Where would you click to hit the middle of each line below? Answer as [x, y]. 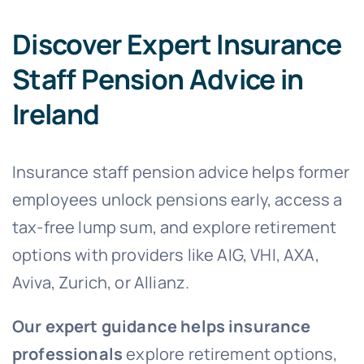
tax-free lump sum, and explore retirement [174, 227]
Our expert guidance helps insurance [161, 327]
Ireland [56, 113]
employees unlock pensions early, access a [177, 200]
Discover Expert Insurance [177, 43]
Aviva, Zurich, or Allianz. [101, 283]
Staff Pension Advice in [158, 78]
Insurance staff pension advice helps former [180, 172]
